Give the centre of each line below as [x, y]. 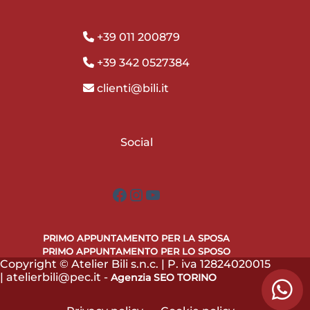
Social [136, 143]
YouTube [181, 194]
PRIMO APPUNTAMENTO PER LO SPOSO [137, 251]
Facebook [152, 194]
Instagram [171, 194]
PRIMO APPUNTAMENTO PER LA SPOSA [137, 238]
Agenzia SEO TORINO [164, 277]
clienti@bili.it [132, 89]
